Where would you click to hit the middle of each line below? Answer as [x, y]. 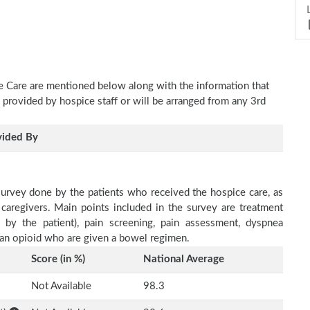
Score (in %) [58, 259]
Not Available [61, 286]
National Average [184, 259]
